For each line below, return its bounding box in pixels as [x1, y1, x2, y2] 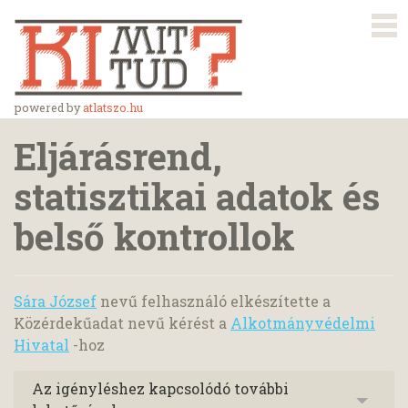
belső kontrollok [14, 212, 295, 260]
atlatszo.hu [83, 100, 143, 115]
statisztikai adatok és [14, 172, 380, 220]
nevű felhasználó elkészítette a [97, 291, 331, 311]
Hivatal [14, 335, 69, 354]
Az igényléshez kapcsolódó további [32, 379, 289, 398]
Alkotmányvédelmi [230, 313, 375, 332]
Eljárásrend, [14, 132, 222, 180]
